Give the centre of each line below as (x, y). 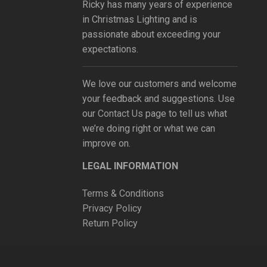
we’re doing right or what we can (148, 128)
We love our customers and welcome (159, 83)
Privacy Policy (113, 208)
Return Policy (110, 223)
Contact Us (120, 113)
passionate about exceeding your (151, 34)
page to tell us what (185, 113)
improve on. (106, 143)
